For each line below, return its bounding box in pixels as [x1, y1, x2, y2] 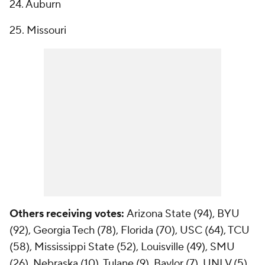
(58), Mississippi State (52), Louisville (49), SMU [9, 240, 235, 254]
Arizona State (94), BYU [127, 207, 240, 221]
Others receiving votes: [9, 207, 124, 221]
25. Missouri [9, 24, 66, 38]
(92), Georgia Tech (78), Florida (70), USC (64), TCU [9, 224, 250, 238]
